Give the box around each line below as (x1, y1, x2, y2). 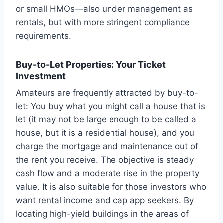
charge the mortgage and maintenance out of (16, 141, 198, 152)
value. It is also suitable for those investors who (16, 182, 206, 192)
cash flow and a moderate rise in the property (16, 168, 199, 179)
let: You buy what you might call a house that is (16, 101, 205, 111)
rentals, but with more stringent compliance (16, 17, 190, 28)
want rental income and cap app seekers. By (16, 195, 194, 206)
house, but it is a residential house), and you (16, 128, 194, 138)
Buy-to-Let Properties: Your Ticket (16, 59, 166, 70)
